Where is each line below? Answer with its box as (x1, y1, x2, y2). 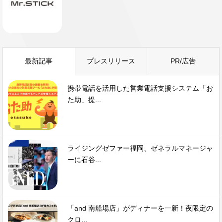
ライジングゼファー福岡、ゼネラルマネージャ (67, 144, 213, 152)
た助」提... (67, 95, 101, 104)
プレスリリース (87, 56, 135, 65)
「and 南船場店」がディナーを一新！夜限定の (67, 204, 213, 212)
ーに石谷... (67, 155, 101, 164)
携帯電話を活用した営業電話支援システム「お (67, 84, 213, 92)
